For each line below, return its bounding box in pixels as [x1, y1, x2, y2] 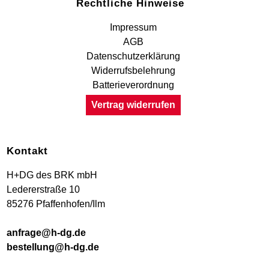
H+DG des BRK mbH [7, 170, 98, 180]
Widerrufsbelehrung [91, 65, 175, 76]
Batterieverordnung [92, 80, 174, 90]
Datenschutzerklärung [86, 51, 180, 61]
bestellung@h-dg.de [7, 242, 100, 252]
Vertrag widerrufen [91, 100, 175, 110]
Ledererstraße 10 [7, 184, 80, 195]
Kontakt [7, 145, 49, 157]
